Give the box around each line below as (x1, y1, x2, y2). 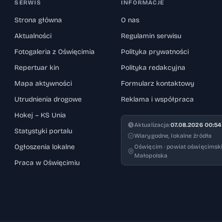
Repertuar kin (14, 63, 59, 72)
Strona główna (14, 16, 62, 25)
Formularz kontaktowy (120, 79, 194, 88)
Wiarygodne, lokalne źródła (134, 132, 212, 140)
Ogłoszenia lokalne (14, 143, 75, 152)
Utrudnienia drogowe (14, 95, 82, 104)
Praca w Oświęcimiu (14, 159, 80, 167)
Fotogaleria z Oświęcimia (14, 48, 95, 56)
